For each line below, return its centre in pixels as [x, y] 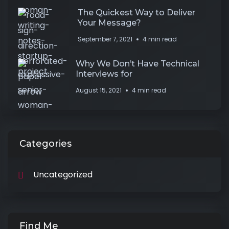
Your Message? [109, 23]
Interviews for [104, 74]
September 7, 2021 [105, 39]
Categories [45, 144]
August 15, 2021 [99, 90]
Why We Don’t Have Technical [138, 64]
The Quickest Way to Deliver [136, 13]
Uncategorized [63, 175]
